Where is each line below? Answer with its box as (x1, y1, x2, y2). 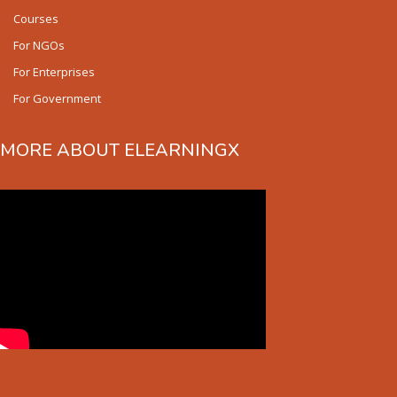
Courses (13, 11, 58, 27)
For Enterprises (13, 64, 95, 80)
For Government (13, 90, 101, 106)
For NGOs (13, 37, 65, 53)
